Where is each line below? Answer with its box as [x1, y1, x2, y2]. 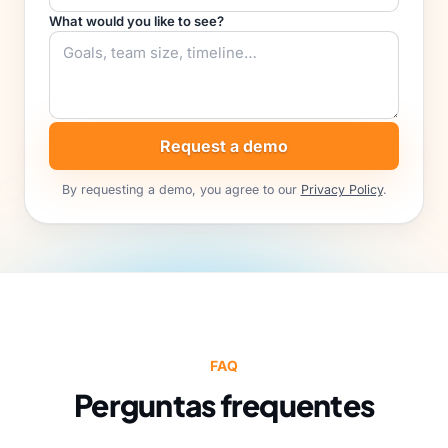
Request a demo [160, 136, 288, 157]
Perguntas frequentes [74, 386, 374, 425]
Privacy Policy [300, 182, 383, 198]
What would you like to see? [49, 13, 224, 29]
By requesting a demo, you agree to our [61, 182, 301, 198]
